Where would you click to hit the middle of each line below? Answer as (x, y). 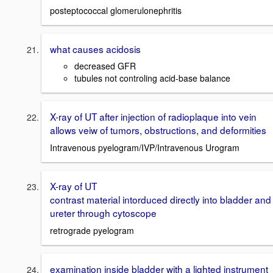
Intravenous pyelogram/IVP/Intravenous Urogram (145, 148)
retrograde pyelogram (92, 230)
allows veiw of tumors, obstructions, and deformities (158, 130)
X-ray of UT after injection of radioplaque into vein (153, 117)
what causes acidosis (95, 48)
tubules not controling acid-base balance (152, 78)
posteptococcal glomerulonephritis (116, 10)
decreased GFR (105, 66)
